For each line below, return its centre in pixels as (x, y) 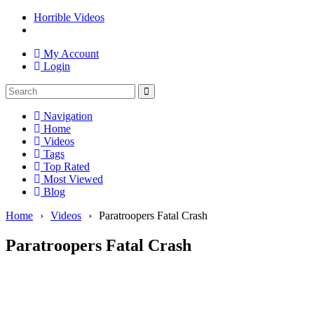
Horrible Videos (69, 17)
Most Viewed (72, 179)
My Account (70, 54)
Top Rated (65, 166)
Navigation (67, 116)
